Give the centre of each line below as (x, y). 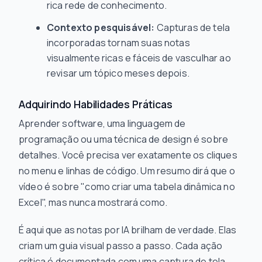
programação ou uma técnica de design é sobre (124, 139)
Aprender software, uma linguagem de (102, 123)
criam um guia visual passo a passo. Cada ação (121, 246)
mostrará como (131, 202)
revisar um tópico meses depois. (118, 73)
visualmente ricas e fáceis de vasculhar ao (139, 58)
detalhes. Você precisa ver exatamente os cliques (128, 155)
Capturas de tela (192, 27)
